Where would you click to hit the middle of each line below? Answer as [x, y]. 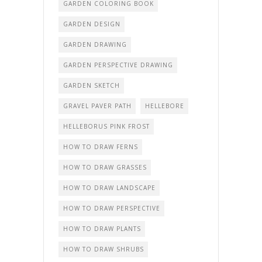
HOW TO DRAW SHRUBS [104, 249]
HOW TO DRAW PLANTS [102, 229]
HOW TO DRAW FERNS [101, 147]
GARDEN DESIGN [92, 24]
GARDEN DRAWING [95, 45]
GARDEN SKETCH [92, 86]
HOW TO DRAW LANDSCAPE [109, 188]
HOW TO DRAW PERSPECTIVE [112, 208]
